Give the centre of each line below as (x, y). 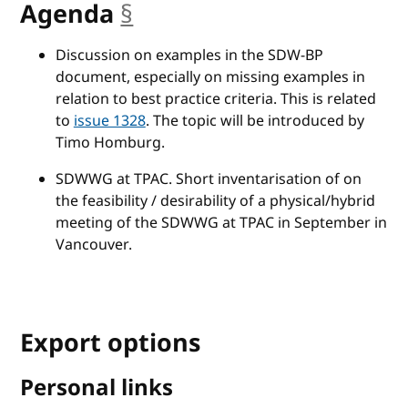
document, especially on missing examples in (210, 77)
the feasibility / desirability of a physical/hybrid (215, 201)
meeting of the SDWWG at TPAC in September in (221, 223)
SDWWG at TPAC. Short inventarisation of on (208, 179)
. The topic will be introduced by (255, 121)
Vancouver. (93, 245)
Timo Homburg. (110, 143)
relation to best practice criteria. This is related (215, 99)
